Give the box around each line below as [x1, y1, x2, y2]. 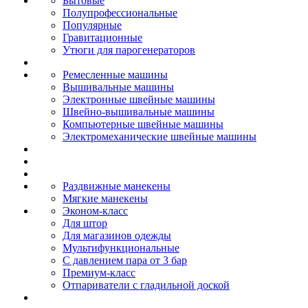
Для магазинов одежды [63, 230, 171, 241]
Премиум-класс [63, 267, 135, 278]
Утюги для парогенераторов [63, 44, 195, 56]
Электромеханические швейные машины [63, 131, 256, 142]
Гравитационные [63, 32, 142, 43]
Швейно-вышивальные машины [63, 106, 214, 118]
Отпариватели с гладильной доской [63, 279, 230, 291]
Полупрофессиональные [63, 7, 177, 19]
